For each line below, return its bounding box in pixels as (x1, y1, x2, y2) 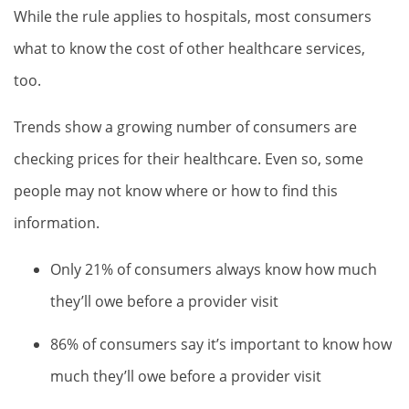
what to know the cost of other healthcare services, (14, 38, 365, 58)
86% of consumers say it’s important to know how (50, 334, 392, 354)
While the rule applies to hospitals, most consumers (14, 6, 372, 26)
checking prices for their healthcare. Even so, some (14, 149, 363, 169)
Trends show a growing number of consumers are (14, 117, 357, 137)
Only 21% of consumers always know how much (50, 259, 377, 279)
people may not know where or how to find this (14, 181, 338, 201)
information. (14, 213, 100, 233)
